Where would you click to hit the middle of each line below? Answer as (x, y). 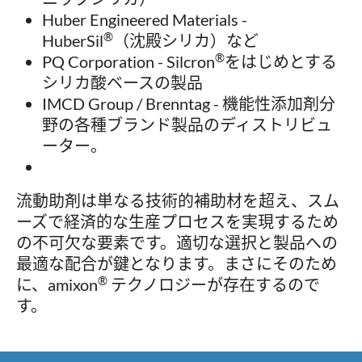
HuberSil (73, 41)
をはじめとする (281, 62)
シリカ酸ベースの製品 (122, 83)
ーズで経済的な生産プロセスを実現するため (177, 222)
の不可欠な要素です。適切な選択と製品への (177, 243)
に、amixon (57, 285)
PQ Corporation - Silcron (128, 62)
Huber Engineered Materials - (145, 20)
